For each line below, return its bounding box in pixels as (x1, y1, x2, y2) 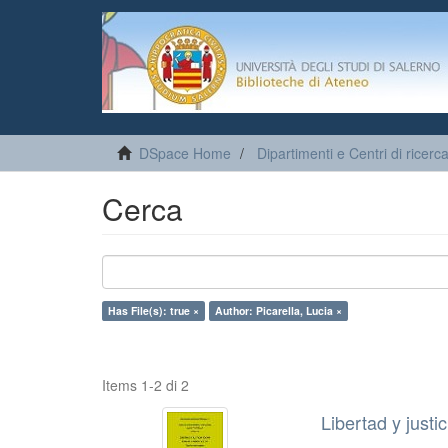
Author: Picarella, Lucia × (215, 303, 342, 318)
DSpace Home (139, 143, 231, 163)
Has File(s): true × (108, 303, 199, 318)
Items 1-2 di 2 (102, 375, 189, 395)
